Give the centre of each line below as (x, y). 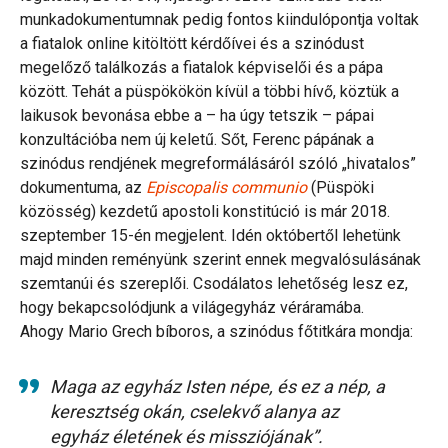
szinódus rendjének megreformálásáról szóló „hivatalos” (218, 164)
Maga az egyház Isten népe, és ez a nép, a (217, 387)
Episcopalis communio (226, 188)
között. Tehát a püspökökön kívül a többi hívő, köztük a (209, 92)
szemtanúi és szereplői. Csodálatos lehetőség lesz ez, (214, 284)
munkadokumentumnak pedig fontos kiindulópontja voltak (219, 20)
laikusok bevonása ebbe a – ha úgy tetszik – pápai (197, 116)
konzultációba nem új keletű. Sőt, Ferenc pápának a (197, 140)
